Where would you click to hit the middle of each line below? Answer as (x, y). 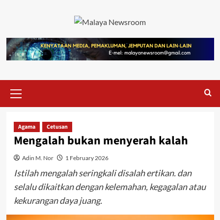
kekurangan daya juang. (58, 200)
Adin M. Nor (38, 158)
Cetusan (57, 127)
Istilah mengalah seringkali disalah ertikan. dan (102, 173)
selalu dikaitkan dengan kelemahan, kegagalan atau (110, 186)
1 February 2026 (87, 158)
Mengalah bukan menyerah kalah (101, 140)
